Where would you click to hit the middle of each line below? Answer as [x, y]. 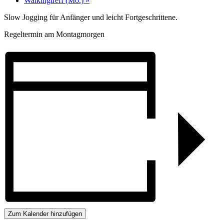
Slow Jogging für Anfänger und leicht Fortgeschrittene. [91, 17]
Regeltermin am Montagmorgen [54, 34]
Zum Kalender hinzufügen [45, 213]
